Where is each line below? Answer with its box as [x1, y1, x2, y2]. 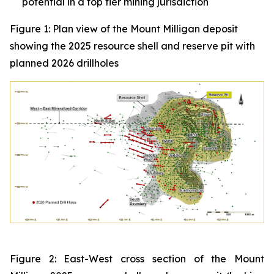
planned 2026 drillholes [10, 57, 119, 69]
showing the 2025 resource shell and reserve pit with [10, 40, 255, 52]
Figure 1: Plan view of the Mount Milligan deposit [10, 23, 238, 35]
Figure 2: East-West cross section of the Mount [10, 252, 264, 265]
